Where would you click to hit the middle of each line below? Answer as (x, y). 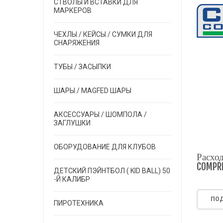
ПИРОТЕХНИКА (79, 203)
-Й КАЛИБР (72, 179)
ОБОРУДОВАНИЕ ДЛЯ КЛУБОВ (105, 147)
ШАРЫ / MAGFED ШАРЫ (93, 91)
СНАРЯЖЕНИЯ (77, 43)
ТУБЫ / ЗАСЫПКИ (82, 67)
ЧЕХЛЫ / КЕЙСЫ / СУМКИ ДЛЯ (103, 34)
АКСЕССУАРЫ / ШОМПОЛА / (100, 114)
